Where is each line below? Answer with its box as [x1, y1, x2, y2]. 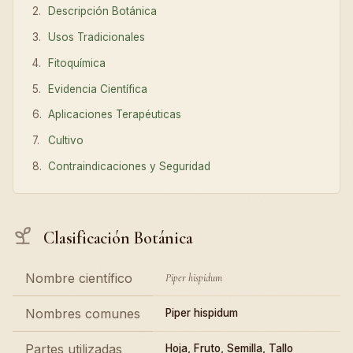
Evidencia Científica [48, 82, 148, 95]
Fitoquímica [48, 56, 106, 69]
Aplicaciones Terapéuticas [48, 108, 182, 121]
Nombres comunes [25, 305, 140, 321]
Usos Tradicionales [48, 31, 146, 44]
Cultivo [48, 134, 84, 147]
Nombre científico [25, 269, 132, 286]
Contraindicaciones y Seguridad [48, 160, 211, 173]
